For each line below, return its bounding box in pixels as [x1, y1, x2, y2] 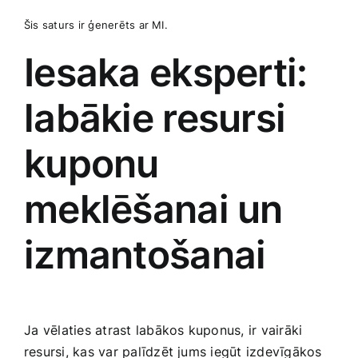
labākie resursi [24, 93, 286, 141]
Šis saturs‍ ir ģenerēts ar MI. [24, 18, 168, 31]
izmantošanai [24, 230, 266, 278]
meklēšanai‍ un [24, 185, 283, 233]
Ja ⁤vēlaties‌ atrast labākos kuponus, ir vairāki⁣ [24, 321, 303, 338]
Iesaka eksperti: [24, 48, 308, 96]
